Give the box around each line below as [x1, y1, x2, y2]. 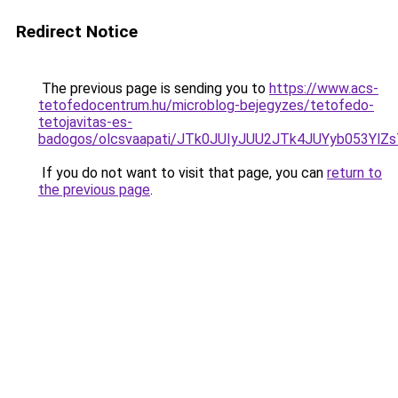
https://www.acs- [269, 80, 378, 97]
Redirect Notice [16, 21, 138, 42]
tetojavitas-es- [38, 114, 132, 131]
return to [327, 164, 382, 181]
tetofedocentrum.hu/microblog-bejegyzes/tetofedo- [38, 97, 374, 114]
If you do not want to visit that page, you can [38, 164, 327, 181]
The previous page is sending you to [38, 80, 269, 97]
